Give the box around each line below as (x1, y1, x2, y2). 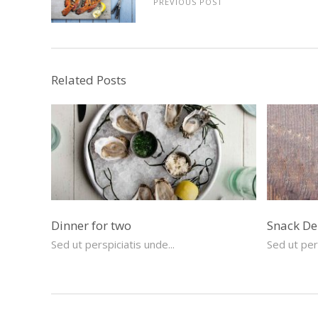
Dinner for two (51, 217, 131, 234)
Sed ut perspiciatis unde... (51, 237, 175, 251)
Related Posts (51, 72, 126, 88)
